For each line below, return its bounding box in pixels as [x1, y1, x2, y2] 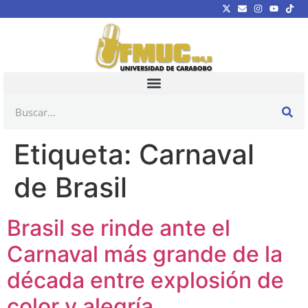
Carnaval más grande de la [7, 240, 283, 267]
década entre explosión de [7, 266, 284, 294]
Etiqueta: [14, 137, 139, 171]
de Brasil [14, 170, 127, 204]
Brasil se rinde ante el [7, 214, 230, 241]
